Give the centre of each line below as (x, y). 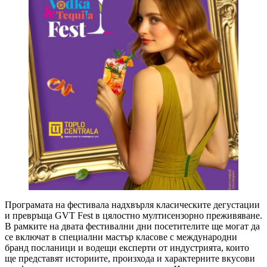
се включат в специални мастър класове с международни (121, 237)
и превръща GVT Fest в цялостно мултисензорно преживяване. (133, 215)
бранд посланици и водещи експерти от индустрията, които (127, 247)
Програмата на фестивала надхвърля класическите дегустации (132, 204)
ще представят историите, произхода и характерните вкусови (130, 258)
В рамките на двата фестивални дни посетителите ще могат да (132, 226)
